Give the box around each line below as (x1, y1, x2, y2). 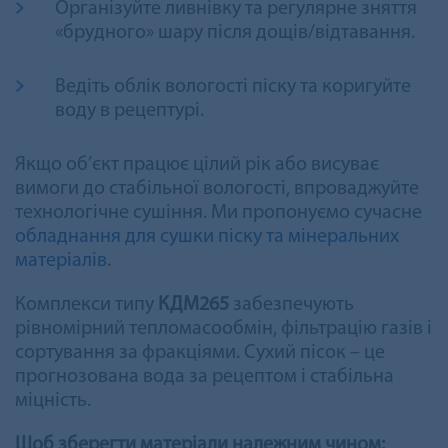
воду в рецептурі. (55, 100, 204, 121)
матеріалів (15, 250, 107, 271)
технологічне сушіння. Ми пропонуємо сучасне (15, 202, 422, 223)
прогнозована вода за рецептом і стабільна (15, 366, 394, 387)
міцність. (15, 390, 91, 411)
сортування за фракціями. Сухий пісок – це (15, 342, 385, 363)
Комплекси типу (15, 294, 158, 315)
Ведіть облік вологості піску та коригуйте (55, 76, 411, 97)
